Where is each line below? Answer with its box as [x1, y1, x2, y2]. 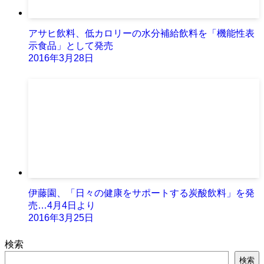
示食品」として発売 [28, 40, 113, 51]
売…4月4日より [28, 200, 95, 210]
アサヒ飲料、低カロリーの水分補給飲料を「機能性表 [28, 28, 255, 38]
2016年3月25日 [28, 212, 94, 223]
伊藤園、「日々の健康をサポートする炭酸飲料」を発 [28, 187, 255, 198]
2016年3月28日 [28, 52, 94, 63]
